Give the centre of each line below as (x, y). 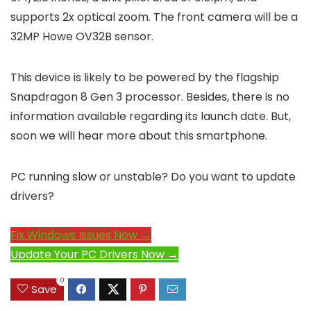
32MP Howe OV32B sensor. (82, 36)
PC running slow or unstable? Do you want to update (153, 176)
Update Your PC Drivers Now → (94, 254)
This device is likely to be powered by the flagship (145, 77)
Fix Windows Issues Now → (81, 235)
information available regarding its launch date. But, (151, 116)
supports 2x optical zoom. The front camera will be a (154, 17)
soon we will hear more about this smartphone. (139, 135)
